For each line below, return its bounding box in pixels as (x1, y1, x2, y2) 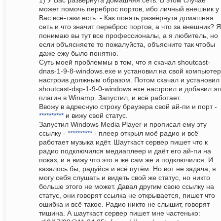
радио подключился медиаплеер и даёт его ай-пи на (39, 147, 211, 155)
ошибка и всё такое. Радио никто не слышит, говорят (39, 200, 210, 209)
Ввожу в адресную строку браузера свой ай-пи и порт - (39, 103, 217, 111)
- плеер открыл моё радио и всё (92, 129, 198, 138)
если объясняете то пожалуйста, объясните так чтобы (39, 40, 215, 49)
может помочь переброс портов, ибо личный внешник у (39, 5, 219, 13)
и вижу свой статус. (64, 111, 128, 120)
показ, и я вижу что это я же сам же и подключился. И (39, 156, 213, 164)
